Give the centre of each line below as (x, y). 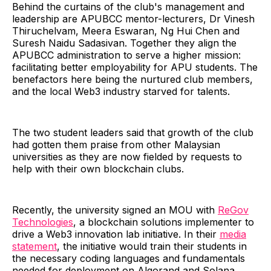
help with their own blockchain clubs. (98, 169)
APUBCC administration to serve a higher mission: (126, 55)
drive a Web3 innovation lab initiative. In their (116, 234)
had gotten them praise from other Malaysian (116, 145)
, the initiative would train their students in (152, 247)
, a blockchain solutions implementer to (164, 222)
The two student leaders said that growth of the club (133, 133)
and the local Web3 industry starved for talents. (121, 92)
